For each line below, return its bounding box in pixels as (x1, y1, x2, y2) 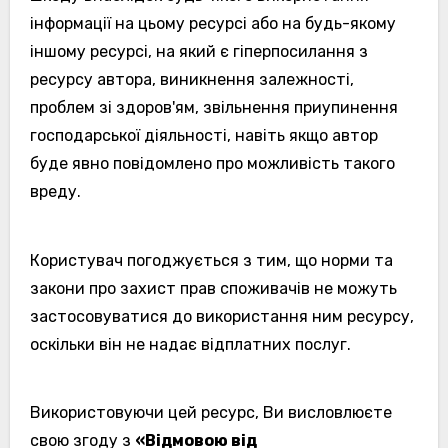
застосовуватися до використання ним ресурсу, (29, 306, 414, 326)
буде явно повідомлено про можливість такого (29, 153, 395, 173)
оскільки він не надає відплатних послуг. (29, 334, 351, 354)
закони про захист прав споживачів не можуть (29, 278, 397, 298)
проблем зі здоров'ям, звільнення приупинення (29, 97, 398, 117)
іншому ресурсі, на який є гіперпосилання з (29, 41, 368, 61)
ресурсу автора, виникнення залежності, (29, 69, 354, 89)
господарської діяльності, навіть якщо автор (29, 125, 378, 145)
